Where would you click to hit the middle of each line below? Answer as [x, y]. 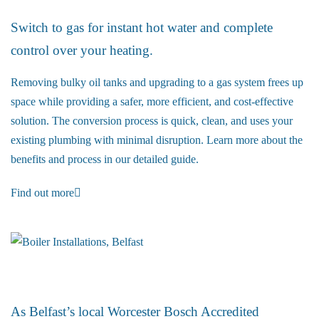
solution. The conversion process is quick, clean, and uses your [152, 120]
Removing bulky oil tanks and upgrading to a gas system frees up [157, 82]
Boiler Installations [56, 276]
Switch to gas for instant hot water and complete [142, 27]
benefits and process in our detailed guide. [105, 159]
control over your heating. [82, 50]
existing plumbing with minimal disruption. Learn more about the [157, 140]
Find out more [42, 192]
